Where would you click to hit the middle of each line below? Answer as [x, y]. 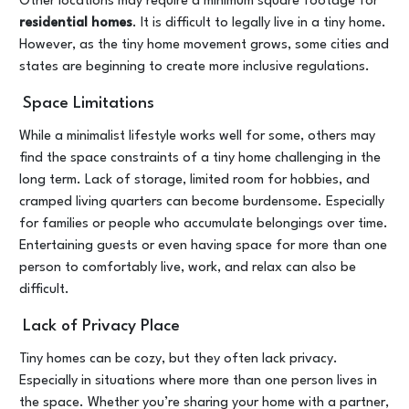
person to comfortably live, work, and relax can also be [188, 268]
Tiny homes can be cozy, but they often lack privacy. [178, 359]
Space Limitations [88, 104]
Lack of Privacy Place [101, 326]
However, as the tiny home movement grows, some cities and [204, 45]
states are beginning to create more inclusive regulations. [194, 67]
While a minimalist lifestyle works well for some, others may [197, 136]
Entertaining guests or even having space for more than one [203, 246]
